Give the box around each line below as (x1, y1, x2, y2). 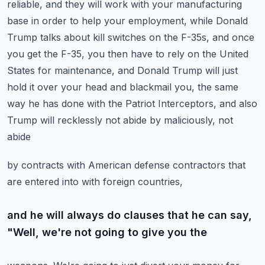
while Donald (190, 15, 248, 27)
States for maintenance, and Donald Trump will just (7, 64, 238, 76)
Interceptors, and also (158, 98, 257, 109)
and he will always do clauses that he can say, (7, 209, 252, 221)
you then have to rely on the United (88, 48, 248, 60)
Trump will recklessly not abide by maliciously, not (7, 114, 233, 126)
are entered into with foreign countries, (7, 176, 183, 188)
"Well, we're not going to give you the (7, 226, 207, 238)
